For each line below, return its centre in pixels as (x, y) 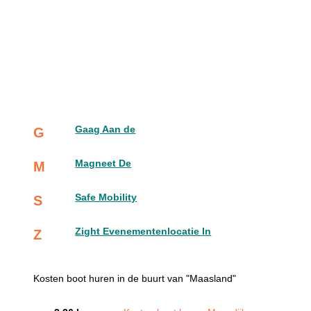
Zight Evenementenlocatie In (143, 231)
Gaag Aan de (106, 129)
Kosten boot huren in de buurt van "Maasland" (135, 278)
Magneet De (103, 163)
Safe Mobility (106, 197)
